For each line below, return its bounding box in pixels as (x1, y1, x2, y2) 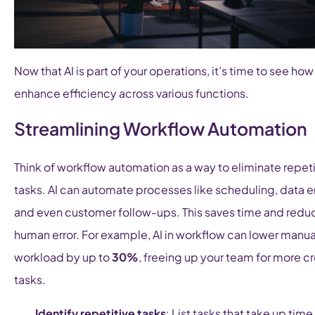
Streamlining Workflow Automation (14, 117, 307, 141)
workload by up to (14, 250, 112, 265)
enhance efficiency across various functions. (14, 86, 249, 101)
